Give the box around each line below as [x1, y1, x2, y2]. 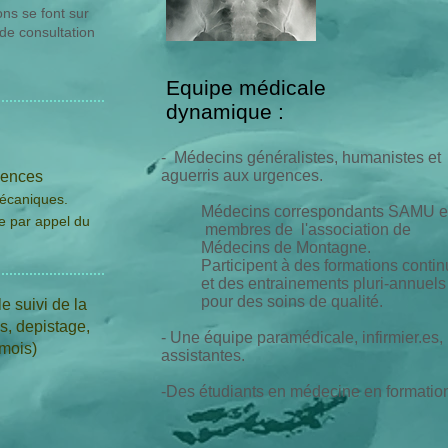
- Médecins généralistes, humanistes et [161, 149, 441, 166]
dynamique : [166, 100, 284, 123]
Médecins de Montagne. [201, 239, 375, 256]
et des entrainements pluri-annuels [201, 275, 446, 292]
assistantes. [161, 347, 249, 364]
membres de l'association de [201, 221, 411, 238]
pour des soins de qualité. [201, 293, 383, 310]
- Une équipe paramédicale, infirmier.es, [161, 329, 443, 346]
